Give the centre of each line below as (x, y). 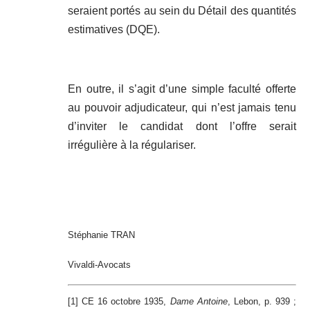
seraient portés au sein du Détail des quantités (182, 11)
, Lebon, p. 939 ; (262, 302)
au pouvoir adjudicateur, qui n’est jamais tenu (182, 108)
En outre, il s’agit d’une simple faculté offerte (182, 89)
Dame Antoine (199, 302)
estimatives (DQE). (114, 30)
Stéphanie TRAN (101, 235)
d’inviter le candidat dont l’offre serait (182, 127)
